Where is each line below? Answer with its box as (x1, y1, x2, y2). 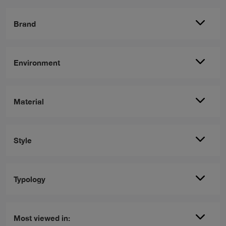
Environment (14, 58, 60, 67)
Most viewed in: (14, 213, 70, 222)
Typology (14, 174, 45, 184)
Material (14, 96, 44, 106)
